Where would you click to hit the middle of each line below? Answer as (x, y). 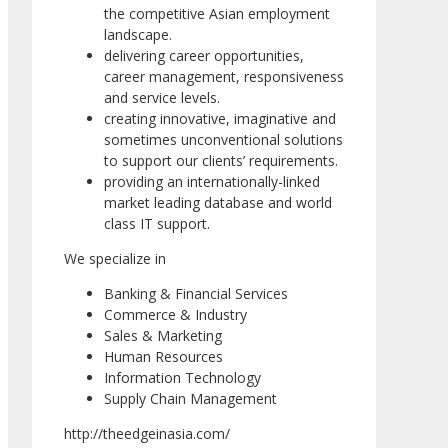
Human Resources (163, 357)
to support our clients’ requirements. (221, 161)
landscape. (138, 35)
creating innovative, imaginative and (220, 119)
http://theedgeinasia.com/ (147, 434)
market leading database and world (218, 203)
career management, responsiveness (224, 77)
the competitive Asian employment (217, 14)
